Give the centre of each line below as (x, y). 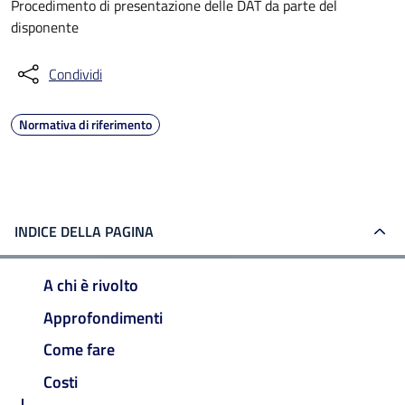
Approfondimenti (103, 317)
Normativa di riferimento (85, 124)
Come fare (79, 350)
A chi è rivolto (91, 285)
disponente (45, 27)
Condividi (75, 74)
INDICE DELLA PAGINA (84, 231)
